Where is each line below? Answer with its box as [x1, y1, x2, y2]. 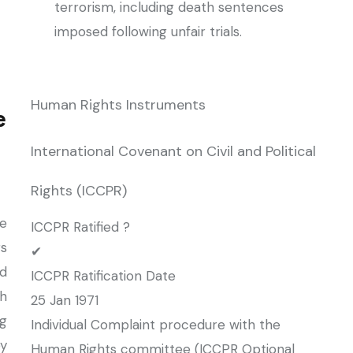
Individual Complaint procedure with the [31, 316, 281, 333]
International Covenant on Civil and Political [31, 142, 316, 161]
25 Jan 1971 [31, 292, 98, 309]
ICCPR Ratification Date [31, 267, 176, 284]
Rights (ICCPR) [31, 181, 127, 200]
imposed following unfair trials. [54, 23, 242, 40]
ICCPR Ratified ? [31, 218, 130, 236]
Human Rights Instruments [31, 95, 206, 114]
